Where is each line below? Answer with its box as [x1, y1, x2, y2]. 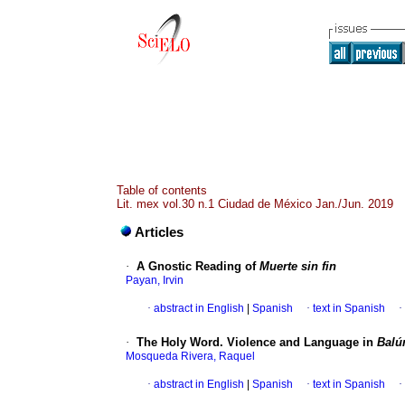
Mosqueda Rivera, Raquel [126, 350, 255, 363]
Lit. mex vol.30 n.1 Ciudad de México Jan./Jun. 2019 [117, 197, 393, 211]
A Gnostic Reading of [137, 259, 259, 274]
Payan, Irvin [126, 274, 184, 287]
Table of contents [117, 184, 207, 197]
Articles [135, 225, 184, 240]
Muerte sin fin [259, 259, 336, 274]
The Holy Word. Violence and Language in [137, 335, 377, 350]
